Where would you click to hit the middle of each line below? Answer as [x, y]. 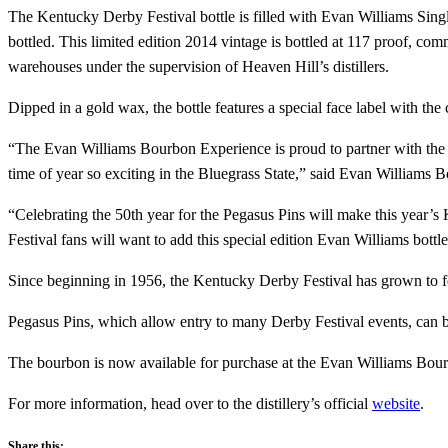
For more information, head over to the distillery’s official [190, 404]
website [396, 404]
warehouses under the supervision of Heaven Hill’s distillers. [198, 67]
